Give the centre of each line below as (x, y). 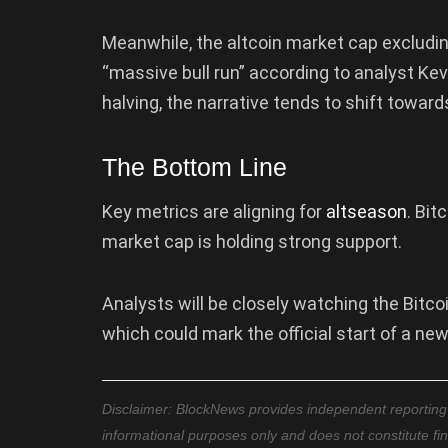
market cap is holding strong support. (252, 242)
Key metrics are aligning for (214, 212)
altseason (366, 212)
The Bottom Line (194, 166)
